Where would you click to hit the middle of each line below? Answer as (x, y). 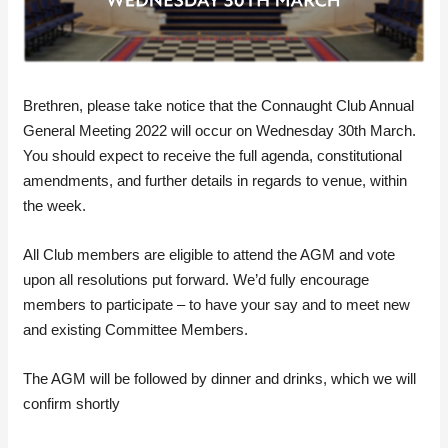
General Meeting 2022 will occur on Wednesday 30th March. (220, 131)
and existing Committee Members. (136, 330)
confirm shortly (72, 404)
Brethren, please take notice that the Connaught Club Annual (219, 106)
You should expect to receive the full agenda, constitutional (213, 156)
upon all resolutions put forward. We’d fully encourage (196, 280)
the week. (55, 206)
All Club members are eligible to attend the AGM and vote (209, 255)
